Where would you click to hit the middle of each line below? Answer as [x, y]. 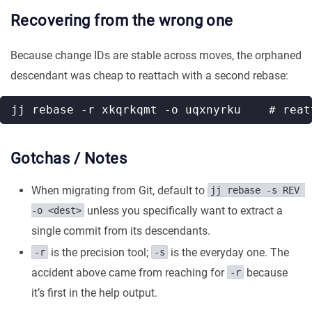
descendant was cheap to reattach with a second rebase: [149, 76]
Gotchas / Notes [69, 158]
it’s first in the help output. [94, 293]
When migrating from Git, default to [119, 190]
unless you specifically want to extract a [184, 211]
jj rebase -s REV [255, 190]
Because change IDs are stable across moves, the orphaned [156, 55]
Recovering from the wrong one [122, 21]
